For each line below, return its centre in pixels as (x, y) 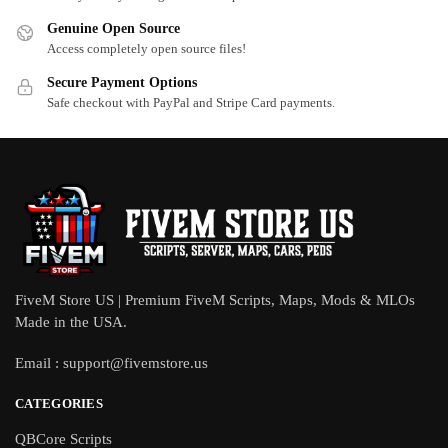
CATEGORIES (59, 404)
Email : (39, 363)
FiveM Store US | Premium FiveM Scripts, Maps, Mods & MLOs (215, 300)
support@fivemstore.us (135, 363)
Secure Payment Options (122, 82)
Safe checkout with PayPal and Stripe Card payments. (191, 102)
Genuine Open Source (113, 28)
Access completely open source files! (146, 48)
